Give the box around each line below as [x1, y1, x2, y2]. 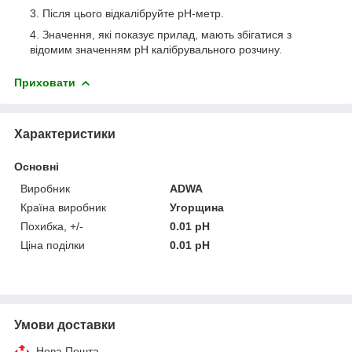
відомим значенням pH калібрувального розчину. [30, 42, 282, 56]
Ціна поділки [20, 238, 85, 251]
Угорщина [170, 200, 225, 214]
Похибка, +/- [20, 219, 83, 233]
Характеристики [14, 126, 115, 141]
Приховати [14, 75, 75, 89]
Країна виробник [20, 200, 106, 214]
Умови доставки [14, 317, 115, 332]
